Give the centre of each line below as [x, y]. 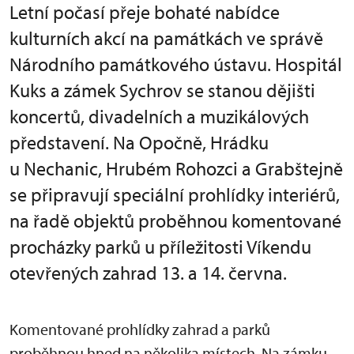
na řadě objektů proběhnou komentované [175, 220]
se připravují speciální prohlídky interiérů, [175, 194]
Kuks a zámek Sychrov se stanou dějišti [162, 90]
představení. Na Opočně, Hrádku [139, 142]
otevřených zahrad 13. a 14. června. [148, 273]
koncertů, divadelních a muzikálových [159, 116]
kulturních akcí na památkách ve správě [166, 38]
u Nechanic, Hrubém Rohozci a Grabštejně [176, 168]
